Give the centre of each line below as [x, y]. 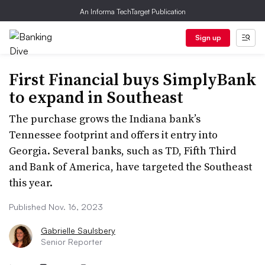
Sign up [208, 38]
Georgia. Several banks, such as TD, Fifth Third [122, 151]
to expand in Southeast [96, 97]
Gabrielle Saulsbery [78, 230]
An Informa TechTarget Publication [132, 12]
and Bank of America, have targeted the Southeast [130, 167]
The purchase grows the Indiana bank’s [105, 119]
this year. [31, 182]
